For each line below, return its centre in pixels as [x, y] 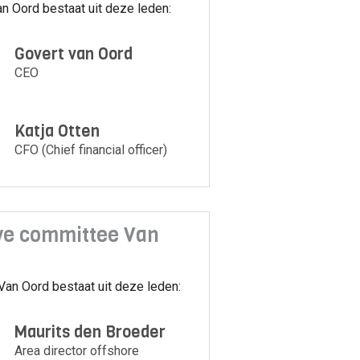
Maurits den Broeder [90, 332]
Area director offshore [77, 350]
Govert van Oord [74, 54]
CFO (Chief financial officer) [91, 150]
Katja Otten [57, 132]
